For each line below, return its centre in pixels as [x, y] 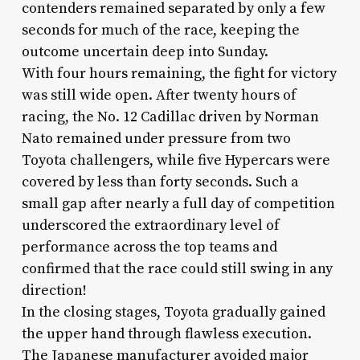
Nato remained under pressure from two [156, 138]
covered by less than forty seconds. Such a [160, 182]
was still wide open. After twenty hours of [159, 95]
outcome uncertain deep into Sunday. [145, 51]
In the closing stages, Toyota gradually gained [173, 312]
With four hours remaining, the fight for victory [179, 73]
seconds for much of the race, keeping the [160, 30]
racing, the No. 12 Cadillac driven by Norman [170, 117]
